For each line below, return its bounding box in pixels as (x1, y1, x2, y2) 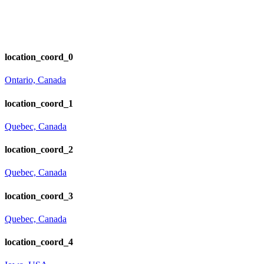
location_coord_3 (5, 190, 73, 201)
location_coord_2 (5, 144, 73, 155)
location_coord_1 (5, 98, 73, 108)
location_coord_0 (5, 52, 73, 62)
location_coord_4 (5, 237, 73, 247)
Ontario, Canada (5, 75, 66, 85)
